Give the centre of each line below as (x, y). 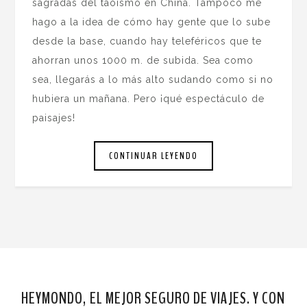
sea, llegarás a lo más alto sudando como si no (153, 80)
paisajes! (54, 118)
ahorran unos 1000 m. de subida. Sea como (143, 61)
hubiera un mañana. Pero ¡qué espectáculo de (149, 99)
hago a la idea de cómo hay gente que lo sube (152, 22)
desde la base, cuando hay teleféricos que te (147, 41)
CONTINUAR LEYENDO (153, 156)
